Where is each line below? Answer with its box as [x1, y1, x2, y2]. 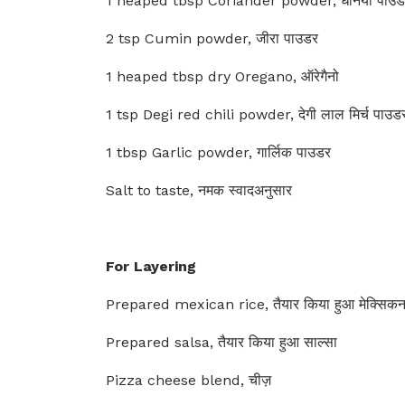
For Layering [106, 258, 196, 275]
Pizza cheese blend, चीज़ [106, 372, 271, 389]
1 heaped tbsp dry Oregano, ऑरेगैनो [106, 68, 339, 85]
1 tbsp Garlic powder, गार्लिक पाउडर [106, 144, 331, 161]
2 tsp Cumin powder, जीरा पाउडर [106, 30, 318, 47]
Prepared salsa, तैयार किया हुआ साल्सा [106, 334, 337, 351]
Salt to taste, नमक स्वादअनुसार [106, 182, 292, 199]
